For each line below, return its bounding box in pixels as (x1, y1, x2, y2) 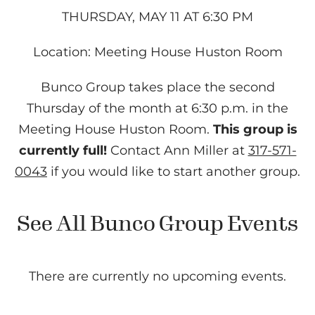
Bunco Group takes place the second (40, 79, 275, 96)
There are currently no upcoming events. (29, 269, 286, 285)
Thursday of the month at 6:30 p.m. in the (27, 101, 288, 117)
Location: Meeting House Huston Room (32, 44, 283, 60)
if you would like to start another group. (47, 164, 300, 180)
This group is (212, 122, 297, 138)
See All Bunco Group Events (17, 211, 298, 237)
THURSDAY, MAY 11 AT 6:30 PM (62, 9, 253, 25)
